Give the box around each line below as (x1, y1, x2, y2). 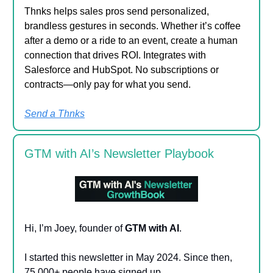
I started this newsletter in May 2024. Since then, (24, 252, 232, 263)
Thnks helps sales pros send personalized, (24, 5, 209, 16)
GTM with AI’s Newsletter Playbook (24, 146, 214, 160)
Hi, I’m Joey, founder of (24, 222, 125, 233)
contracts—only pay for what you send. (24, 79, 191, 90)
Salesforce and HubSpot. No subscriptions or (24, 64, 219, 75)
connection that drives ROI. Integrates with (24, 49, 206, 60)
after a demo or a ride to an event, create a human (24, 35, 238, 46)
